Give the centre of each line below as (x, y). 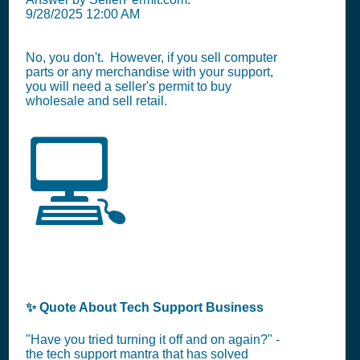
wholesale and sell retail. (96, 101)
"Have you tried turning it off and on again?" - (153, 339)
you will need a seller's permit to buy (129, 86)
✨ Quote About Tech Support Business (145, 308)
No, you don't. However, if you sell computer (151, 57)
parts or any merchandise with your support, (149, 72)
